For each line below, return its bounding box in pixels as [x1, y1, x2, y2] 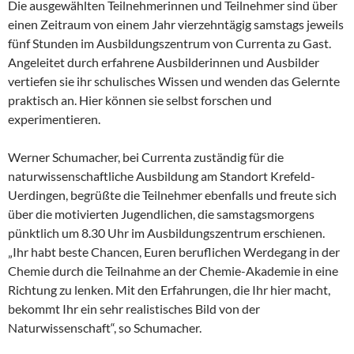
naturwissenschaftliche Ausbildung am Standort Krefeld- [8, 168, 315, 184]
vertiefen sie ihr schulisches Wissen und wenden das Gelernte [8, 73, 340, 89]
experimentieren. [8, 111, 100, 127]
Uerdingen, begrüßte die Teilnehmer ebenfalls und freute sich [8, 187, 337, 203]
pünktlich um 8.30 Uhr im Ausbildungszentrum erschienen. [8, 225, 325, 241]
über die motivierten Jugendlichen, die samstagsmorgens [8, 206, 314, 222]
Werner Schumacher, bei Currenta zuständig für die [8, 149, 284, 165]
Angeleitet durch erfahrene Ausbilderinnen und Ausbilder [8, 55, 319, 70]
